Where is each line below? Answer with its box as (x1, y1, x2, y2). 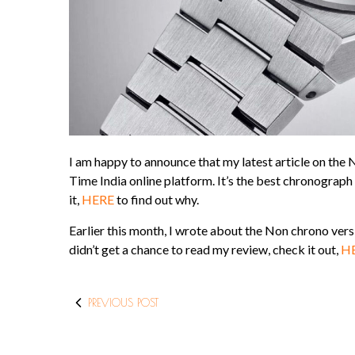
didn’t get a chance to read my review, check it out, (69, 242, 341, 258)
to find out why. (114, 192, 199, 208)
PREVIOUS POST (88, 296, 158, 310)
